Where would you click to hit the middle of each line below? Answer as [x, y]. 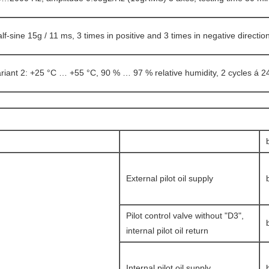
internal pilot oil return [167, 231]
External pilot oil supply [170, 178]
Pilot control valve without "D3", [185, 216]
